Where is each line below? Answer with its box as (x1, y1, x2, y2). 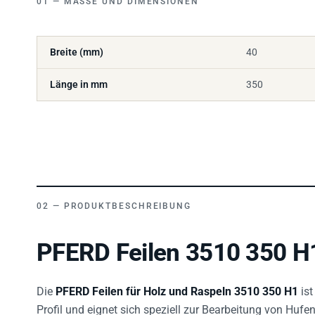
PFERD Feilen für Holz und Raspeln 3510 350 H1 (56, 276, 298, 290)
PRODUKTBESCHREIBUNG (63, 193, 192, 203)
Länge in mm (50, 70, 108, 82)
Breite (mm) (50, 38, 103, 50)
